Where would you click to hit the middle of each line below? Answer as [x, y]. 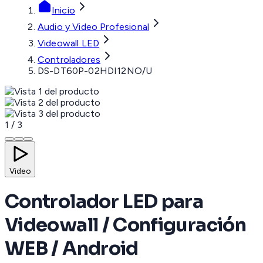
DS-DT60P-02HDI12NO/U [95, 71]
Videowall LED [69, 43]
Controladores [69, 60]
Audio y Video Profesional [93, 27]
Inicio [63, 11]
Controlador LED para [104, 202]
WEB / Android [72, 249]
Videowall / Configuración [125, 225]
